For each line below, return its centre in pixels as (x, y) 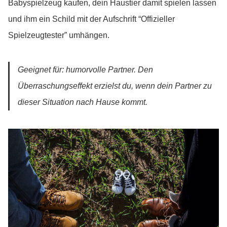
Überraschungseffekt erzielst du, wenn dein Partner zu (115, 86)
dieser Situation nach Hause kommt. (83, 102)
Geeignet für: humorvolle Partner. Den (85, 70)
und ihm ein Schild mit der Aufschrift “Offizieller (91, 19)
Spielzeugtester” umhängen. (60, 35)
